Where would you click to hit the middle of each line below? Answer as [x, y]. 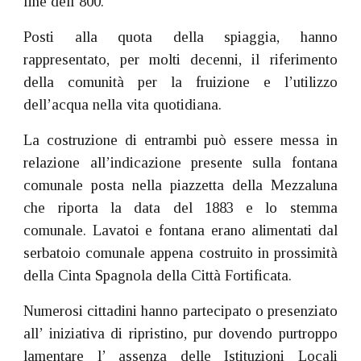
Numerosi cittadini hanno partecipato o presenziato [180, 311]
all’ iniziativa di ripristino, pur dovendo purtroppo [180, 333]
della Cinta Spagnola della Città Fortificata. [158, 275]
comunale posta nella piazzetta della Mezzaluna [180, 185]
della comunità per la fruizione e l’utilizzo [180, 82]
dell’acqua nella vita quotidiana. [123, 104]
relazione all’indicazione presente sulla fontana [180, 162]
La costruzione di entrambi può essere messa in [180, 140]
